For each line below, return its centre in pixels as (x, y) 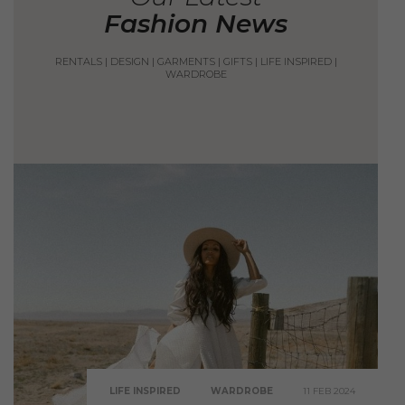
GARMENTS (186, 61)
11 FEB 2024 (329, 391)
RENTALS (78, 61)
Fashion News (196, 23)
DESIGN (129, 61)
